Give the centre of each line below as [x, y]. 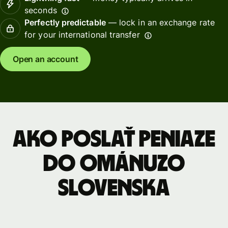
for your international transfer [82, 34]
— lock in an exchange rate [160, 22]
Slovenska [114, 188]
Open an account [46, 59]
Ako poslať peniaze [114, 139]
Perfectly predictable [65, 22]
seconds [41, 10]
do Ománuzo [114, 164]
